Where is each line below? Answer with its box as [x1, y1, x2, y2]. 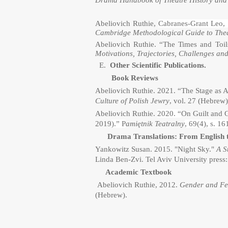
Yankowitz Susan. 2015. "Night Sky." [95, 145, 216, 153]
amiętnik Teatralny [126, 120, 185, 128]
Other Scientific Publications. [110, 61, 206, 69]
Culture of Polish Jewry [95, 97, 169, 105]
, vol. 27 [169, 97, 196, 105]
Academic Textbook [95, 168, 172, 176]
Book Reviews [95, 74, 158, 82]
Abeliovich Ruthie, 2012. [95, 181, 180, 189]
